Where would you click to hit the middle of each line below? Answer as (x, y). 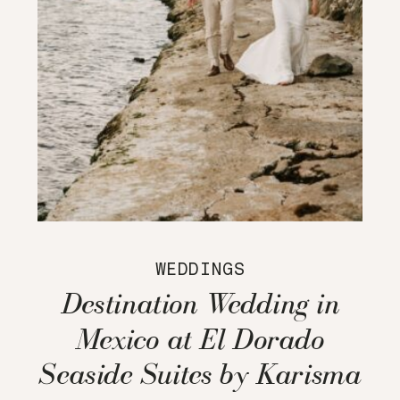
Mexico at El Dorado (200, 339)
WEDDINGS (200, 269)
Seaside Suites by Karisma (200, 374)
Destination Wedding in (200, 304)
